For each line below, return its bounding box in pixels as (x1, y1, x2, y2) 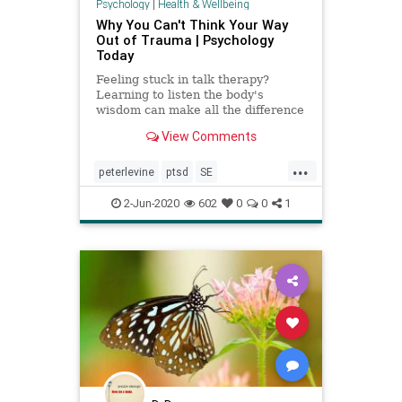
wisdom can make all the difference (95, 102, 304, 117)
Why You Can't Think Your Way (95, 15, 288, 33)
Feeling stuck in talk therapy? (95, 72, 269, 86)
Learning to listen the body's (95, 87, 264, 101)
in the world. (95, 118, 170, 132)
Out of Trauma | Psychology (95, 31, 274, 48)
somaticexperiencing (99, 194, 205, 208)
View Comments (158, 127, 257, 144)
